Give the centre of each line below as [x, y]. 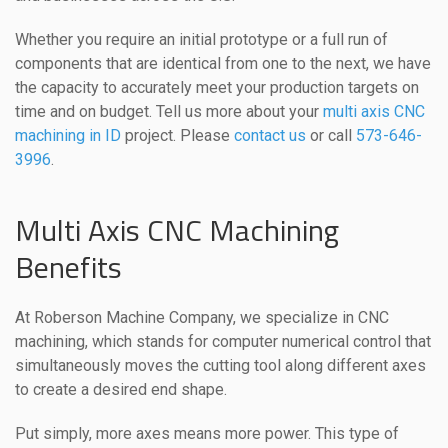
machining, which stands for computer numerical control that [223, 341]
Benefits [68, 266]
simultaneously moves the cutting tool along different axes [220, 365]
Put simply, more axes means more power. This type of [207, 433]
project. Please [177, 135]
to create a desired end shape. [121, 389]
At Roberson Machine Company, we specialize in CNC [202, 317]
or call [331, 135]
